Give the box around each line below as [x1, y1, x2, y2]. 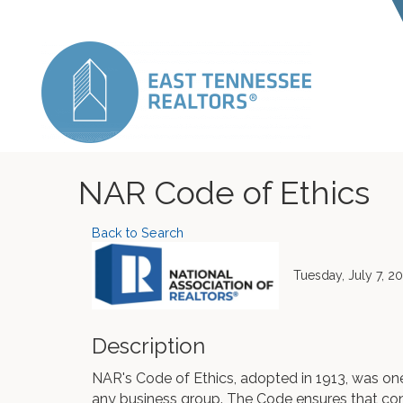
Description [92, 333, 205, 359]
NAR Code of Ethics [78, 174, 370, 211]
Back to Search [92, 225, 184, 240]
